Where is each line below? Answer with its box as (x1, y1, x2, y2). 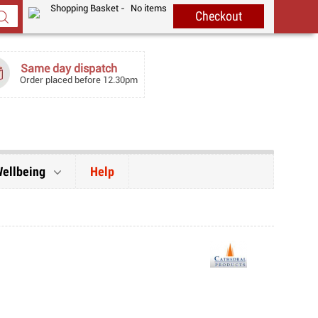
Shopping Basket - (50, 4, 128, 13)
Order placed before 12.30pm (20, 76, 138, 86)
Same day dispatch (21, 62, 118, 75)
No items (131, 4, 168, 13)
